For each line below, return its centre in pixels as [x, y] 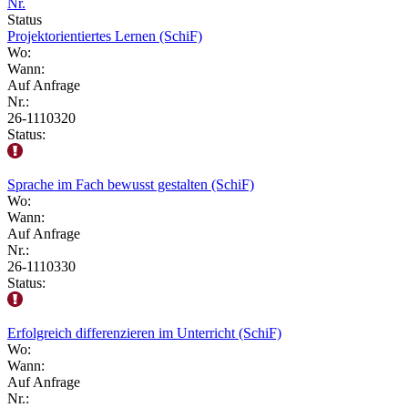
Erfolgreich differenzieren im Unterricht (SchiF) [144, 332]
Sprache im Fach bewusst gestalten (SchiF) [131, 184]
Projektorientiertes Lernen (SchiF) [105, 36]
